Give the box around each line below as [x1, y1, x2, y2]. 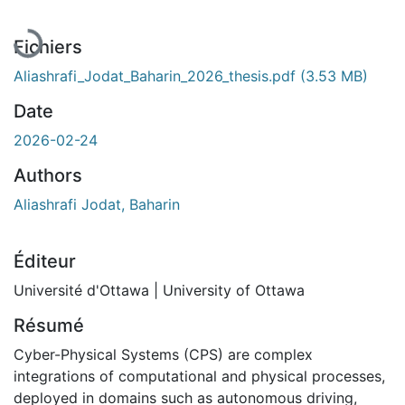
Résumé [14, 314, 84, 336]
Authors [14, 164, 82, 186]
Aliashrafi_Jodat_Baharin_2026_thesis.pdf [14, 66, 300, 85]
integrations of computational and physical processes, [14, 366, 385, 385]
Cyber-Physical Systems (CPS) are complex [14, 344, 313, 363]
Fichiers [14, 35, 82, 58]
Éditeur [14, 250, 76, 272]
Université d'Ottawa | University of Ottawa [14, 280, 305, 299]
